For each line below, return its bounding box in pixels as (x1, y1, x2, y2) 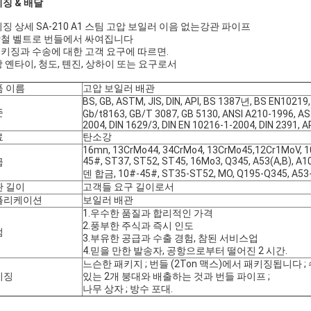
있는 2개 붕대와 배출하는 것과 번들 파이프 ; (83, 271, 270, 282)
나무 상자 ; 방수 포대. (83, 283, 173, 294)
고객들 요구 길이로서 (83, 181, 174, 192)
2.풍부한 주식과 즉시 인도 (83, 220, 194, 231)
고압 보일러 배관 (83, 83, 155, 94)
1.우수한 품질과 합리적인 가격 (83, 208, 213, 219)
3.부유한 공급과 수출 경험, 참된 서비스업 (83, 233, 258, 244)
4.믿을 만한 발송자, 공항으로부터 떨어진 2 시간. (83, 245, 287, 256)
